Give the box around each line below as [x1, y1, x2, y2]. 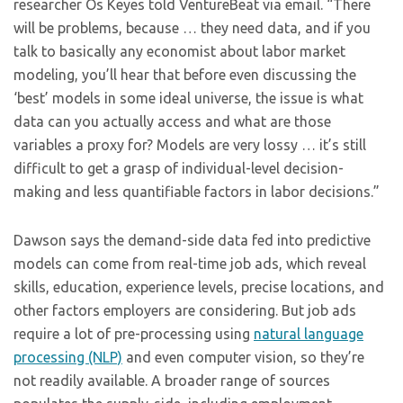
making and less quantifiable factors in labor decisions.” [13, 184, 380, 200]
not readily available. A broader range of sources [13, 372, 330, 389]
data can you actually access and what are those [13, 113, 331, 130]
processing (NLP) [13, 349, 122, 365]
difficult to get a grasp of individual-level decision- [13, 160, 344, 176]
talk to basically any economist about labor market [13, 43, 345, 59]
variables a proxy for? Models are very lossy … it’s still [13, 137, 366, 153]
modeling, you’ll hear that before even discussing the [13, 67, 356, 83]
